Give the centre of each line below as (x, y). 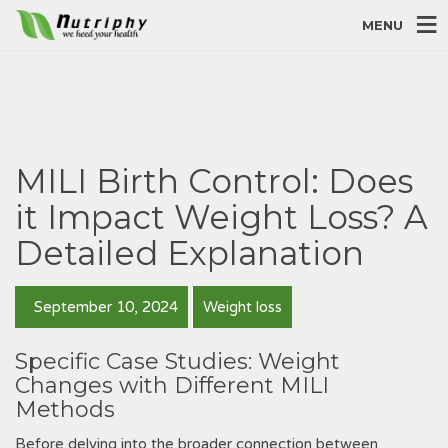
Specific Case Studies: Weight (177, 361)
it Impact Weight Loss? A (221, 217)
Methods (65, 409)
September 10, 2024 (104, 307)
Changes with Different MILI (172, 385)
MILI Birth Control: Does (214, 181)
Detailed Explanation (189, 253)
